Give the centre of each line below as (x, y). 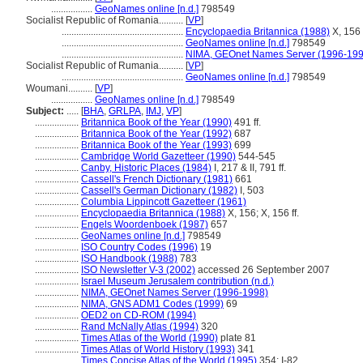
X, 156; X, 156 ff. (262, 213)
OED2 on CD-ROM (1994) (139, 315)
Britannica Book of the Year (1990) (156, 122)
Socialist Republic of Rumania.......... (106, 66)
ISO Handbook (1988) (129, 258)
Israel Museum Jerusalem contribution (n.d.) (177, 281)
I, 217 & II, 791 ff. (249, 168)
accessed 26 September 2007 (263, 270)
